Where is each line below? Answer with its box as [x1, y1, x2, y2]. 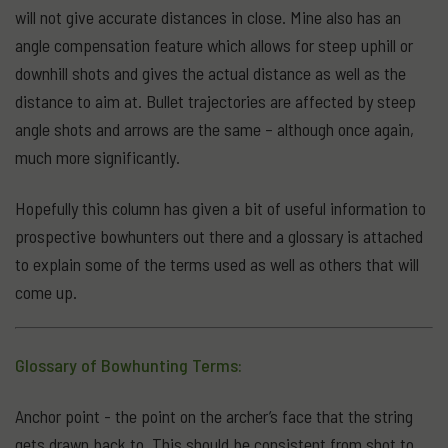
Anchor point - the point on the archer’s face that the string [15, 404, 413, 427]
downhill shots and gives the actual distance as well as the [15, 62, 406, 84]
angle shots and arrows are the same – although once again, [15, 118, 414, 140]
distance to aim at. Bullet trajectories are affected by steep [15, 90, 416, 112]
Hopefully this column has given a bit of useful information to [15, 196, 426, 219]
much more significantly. [15, 146, 180, 168]
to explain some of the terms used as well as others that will [15, 252, 419, 275]
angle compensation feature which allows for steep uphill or [15, 34, 413, 56]
